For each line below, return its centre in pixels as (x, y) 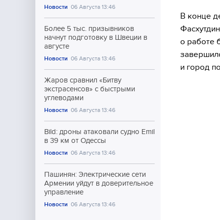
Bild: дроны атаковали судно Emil (99, 132)
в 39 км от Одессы (75, 140)
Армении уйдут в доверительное (99, 183)
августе (57, 46)
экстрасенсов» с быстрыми (90, 89)
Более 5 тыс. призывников (89, 28)
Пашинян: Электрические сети (95, 174)
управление (64, 192)
